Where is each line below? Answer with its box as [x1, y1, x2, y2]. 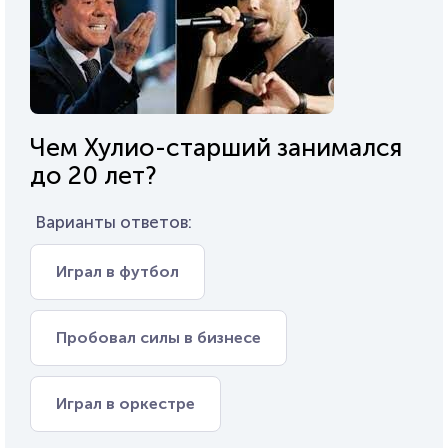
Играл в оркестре [56, 394, 195, 413]
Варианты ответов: [35, 212, 192, 232]
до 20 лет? [30, 160, 157, 191]
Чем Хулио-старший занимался [30, 132, 402, 163]
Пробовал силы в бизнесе [56, 328, 261, 347]
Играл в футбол [56, 262, 179, 281]
